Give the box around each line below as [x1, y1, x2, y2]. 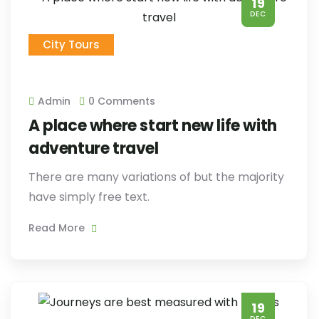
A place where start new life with [28, 115, 277, 137]
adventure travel [28, 137, 159, 159]
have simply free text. [28, 189, 150, 205]
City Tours [43, 37, 100, 52]
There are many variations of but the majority [28, 169, 284, 185]
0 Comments [88, 94, 155, 108]
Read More [28, 221, 88, 235]
